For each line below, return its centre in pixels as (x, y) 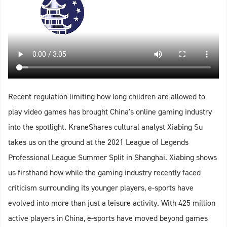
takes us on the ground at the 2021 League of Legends (98, 142)
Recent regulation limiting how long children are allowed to (107, 97)
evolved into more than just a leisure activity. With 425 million (112, 203)
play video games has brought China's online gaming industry (110, 112)
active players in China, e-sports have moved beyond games (108, 218)
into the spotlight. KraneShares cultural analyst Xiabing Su (105, 127)
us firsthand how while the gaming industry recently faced (104, 173)
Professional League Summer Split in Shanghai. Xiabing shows (112, 157)
